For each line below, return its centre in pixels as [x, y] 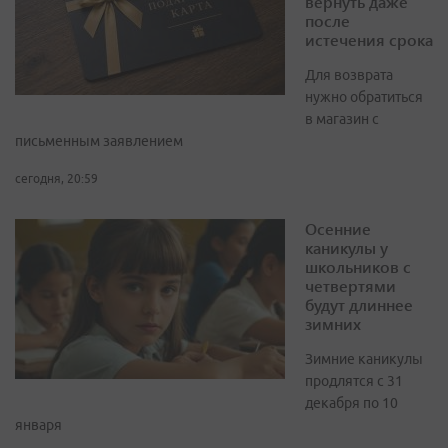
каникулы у [346, 248]
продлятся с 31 [354, 381]
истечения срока [369, 40]
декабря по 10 [351, 403]
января [38, 425]
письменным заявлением [99, 141]
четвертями [350, 286]
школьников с [358, 267]
